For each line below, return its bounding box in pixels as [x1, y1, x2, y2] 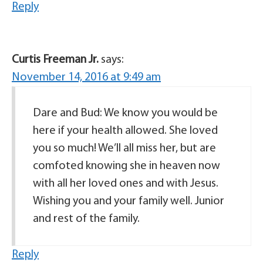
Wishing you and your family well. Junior [33, 195, 224, 207]
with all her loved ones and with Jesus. [33, 178, 218, 190]
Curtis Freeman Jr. [12, 54, 99, 66]
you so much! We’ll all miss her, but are [33, 143, 216, 154]
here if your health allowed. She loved [33, 125, 218, 137]
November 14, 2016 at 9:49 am [12, 72, 161, 83]
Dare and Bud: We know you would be [33, 107, 218, 119]
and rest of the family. [33, 213, 140, 225]
